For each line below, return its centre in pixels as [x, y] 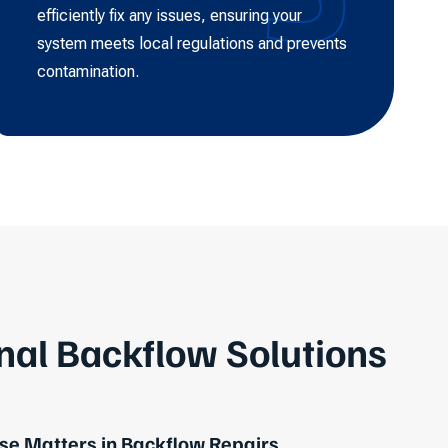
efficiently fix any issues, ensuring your [170, 15]
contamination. [88, 71]
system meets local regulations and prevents [192, 43]
